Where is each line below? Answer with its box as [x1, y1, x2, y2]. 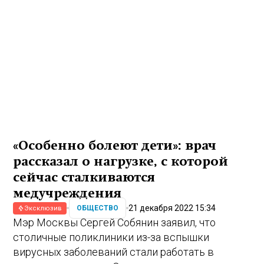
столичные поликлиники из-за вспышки [13, 230, 210, 243]
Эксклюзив [24, 204, 62, 212]
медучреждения [13, 186, 122, 200]
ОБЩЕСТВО [77, 204, 119, 213]
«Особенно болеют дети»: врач [13, 138, 217, 153]
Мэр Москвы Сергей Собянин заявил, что [13, 216, 216, 229]
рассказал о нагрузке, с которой [13, 154, 229, 169]
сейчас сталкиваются [13, 170, 156, 184]
